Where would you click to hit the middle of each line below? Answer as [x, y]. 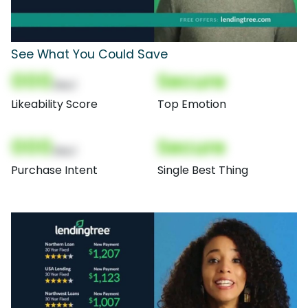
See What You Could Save [89, 54]
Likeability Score [54, 104]
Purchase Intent [54, 170]
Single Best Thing [203, 170]
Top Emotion [192, 104]
